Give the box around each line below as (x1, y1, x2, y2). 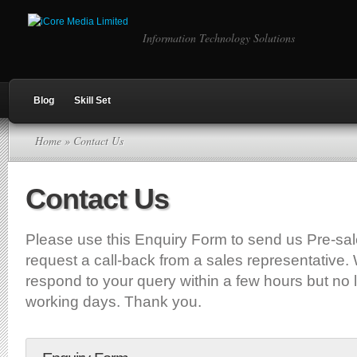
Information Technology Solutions (143, 30, 295, 45)
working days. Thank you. (25, 293, 202, 310)
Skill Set (74, 95, 111, 106)
